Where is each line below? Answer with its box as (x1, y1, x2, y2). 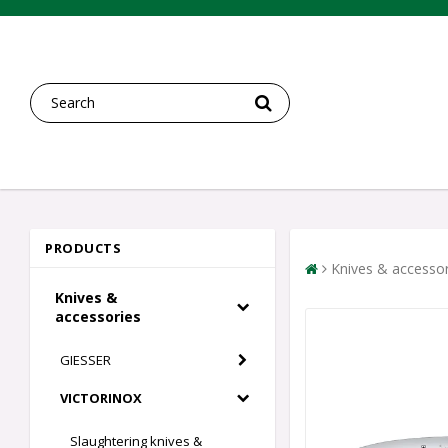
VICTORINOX (60, 389, 142, 408)
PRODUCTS (45, 239, 121, 258)
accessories (55, 307, 141, 327)
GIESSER (60, 351, 111, 370)
